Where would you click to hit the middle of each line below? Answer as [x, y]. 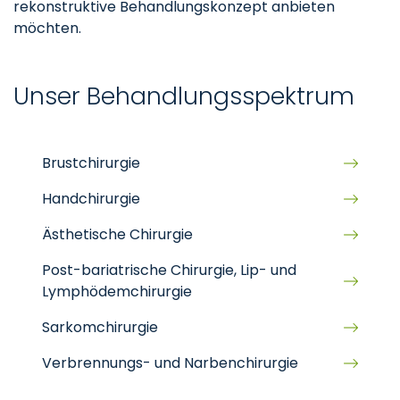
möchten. [47, 28]
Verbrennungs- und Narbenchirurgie [170, 363]
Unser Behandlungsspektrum [184, 96]
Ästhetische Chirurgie [117, 234]
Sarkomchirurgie [100, 327]
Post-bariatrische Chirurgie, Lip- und [169, 270]
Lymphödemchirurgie [117, 292]
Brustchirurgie [91, 163]
